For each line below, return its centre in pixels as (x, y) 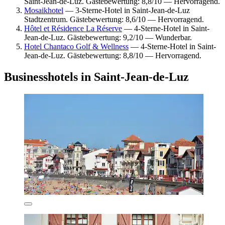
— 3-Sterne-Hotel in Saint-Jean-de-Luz (127, 10)
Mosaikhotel (44, 10)
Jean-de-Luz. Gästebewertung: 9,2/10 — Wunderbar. (108, 37)
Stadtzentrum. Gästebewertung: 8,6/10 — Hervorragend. (114, 19)
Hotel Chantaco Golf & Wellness (76, 46)
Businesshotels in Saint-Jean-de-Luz (96, 77)
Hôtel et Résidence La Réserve (73, 28)
